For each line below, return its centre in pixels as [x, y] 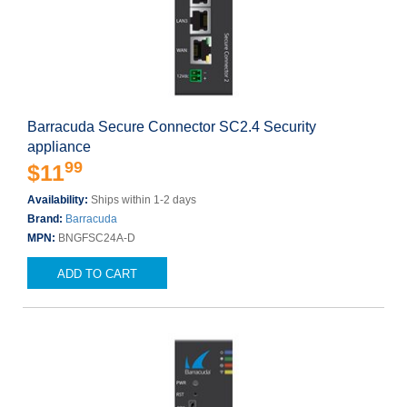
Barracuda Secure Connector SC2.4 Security [172, 127]
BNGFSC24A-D [97, 238]
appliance [59, 147]
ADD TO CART [97, 274]
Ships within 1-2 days [144, 200]
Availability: [59, 200]
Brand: [46, 219]
